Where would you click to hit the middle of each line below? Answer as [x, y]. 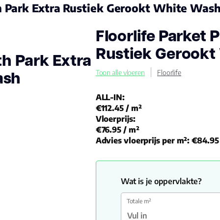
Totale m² [139, 201]
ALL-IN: [110, 97]
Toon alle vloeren [120, 72]
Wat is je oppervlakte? [161, 181]
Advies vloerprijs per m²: [143, 140]
